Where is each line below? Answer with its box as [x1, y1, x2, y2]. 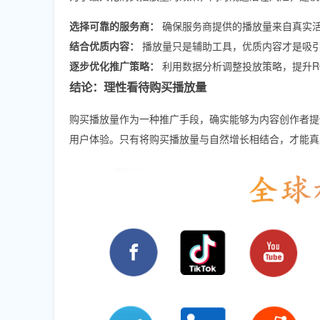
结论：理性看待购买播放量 [69, 78, 206, 95]
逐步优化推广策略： [69, 58, 159, 73]
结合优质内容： [69, 38, 139, 53]
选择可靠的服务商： [69, 18, 159, 33]
